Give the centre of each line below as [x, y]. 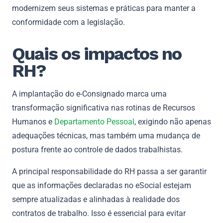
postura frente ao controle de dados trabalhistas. [97, 149]
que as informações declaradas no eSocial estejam [102, 185]
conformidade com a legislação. [68, 22]
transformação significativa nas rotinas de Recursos [104, 108]
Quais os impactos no [97, 54]
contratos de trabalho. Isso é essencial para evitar [99, 213]
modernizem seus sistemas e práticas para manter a [104, 8]
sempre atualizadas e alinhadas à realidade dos [96, 199]
